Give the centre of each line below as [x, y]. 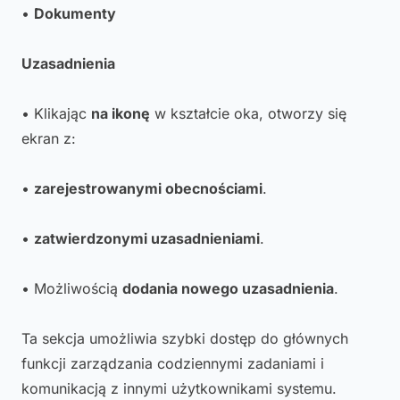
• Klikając [56, 113]
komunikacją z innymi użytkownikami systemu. [179, 388]
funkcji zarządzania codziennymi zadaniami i [173, 363]
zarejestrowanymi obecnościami [148, 188]
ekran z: [49, 138]
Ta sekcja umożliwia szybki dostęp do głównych [185, 338]
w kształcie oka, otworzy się [248, 113]
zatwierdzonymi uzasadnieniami [147, 238]
